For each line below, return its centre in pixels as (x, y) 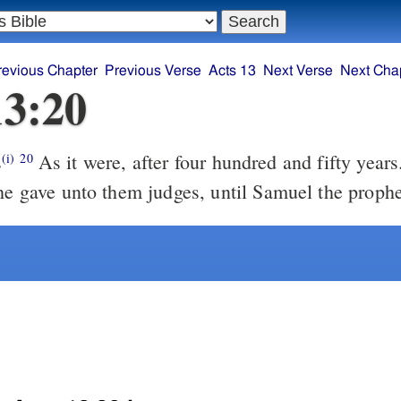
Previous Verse (153, 71)
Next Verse (298, 71)
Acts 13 (232, 71)
